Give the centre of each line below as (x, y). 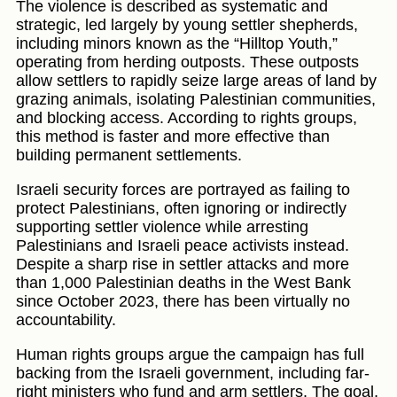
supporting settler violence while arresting (162, 227)
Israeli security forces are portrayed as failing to (183, 190)
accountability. (66, 320)
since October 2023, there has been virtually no (183, 302)
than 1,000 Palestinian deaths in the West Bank (183, 283)
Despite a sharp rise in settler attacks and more (183, 265)
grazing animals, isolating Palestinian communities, (196, 100)
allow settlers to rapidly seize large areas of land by (196, 81)
